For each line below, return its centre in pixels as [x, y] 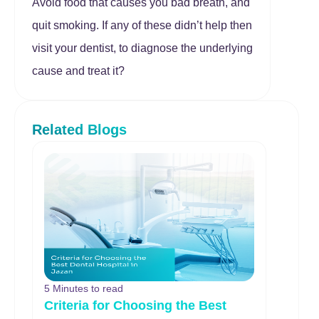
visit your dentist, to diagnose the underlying [142, 48]
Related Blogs [79, 130]
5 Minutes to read [84, 288]
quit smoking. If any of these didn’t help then [142, 25]
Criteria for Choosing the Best [135, 305]
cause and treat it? [78, 71]
